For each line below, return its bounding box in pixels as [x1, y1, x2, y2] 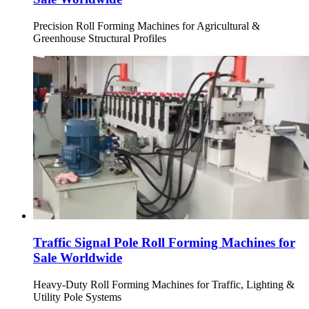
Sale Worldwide [33, 250, 122, 265]
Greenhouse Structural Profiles [33, 32, 166, 45]
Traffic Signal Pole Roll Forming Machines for [33, 235, 295, 250]
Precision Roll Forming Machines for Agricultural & [33, 20, 260, 32]
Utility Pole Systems [33, 290, 121, 303]
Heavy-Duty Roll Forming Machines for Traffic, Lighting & [33, 278, 295, 290]
